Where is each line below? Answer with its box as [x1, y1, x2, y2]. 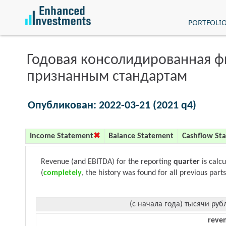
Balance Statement [108, 132, 174, 140]
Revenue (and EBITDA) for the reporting [41, 158, 174, 166]
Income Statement [30, 132, 93, 140]
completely [43, 169, 82, 177]
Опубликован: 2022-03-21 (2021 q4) [28, 100, 196, 111]
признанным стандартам [27, 69, 187, 85]
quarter [174, 158, 200, 166]
